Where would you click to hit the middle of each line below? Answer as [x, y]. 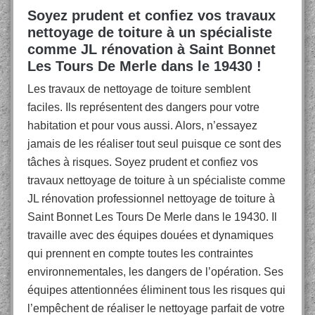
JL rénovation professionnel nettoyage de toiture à [151, 199]
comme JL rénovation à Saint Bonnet [152, 49]
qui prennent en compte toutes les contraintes [140, 253]
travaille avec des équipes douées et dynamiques [150, 235]
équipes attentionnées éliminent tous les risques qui [156, 290]
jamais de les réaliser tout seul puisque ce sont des [154, 144]
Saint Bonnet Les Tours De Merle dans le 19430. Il [152, 217]
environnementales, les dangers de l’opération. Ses [155, 272]
